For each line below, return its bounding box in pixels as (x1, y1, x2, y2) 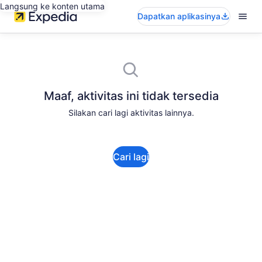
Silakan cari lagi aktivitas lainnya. (68, 108, 194, 118)
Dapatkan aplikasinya (137, 11, 220, 21)
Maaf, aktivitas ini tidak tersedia (43, 89, 219, 103)
